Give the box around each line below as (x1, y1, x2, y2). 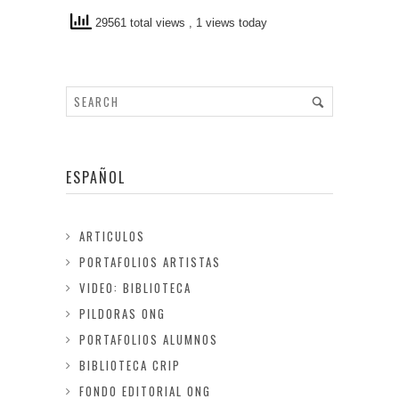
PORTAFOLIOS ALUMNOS (79, 330, 218, 348)
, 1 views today (189, 16, 267, 30)
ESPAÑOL (66, 167, 126, 188)
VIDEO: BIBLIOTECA (79, 279, 191, 297)
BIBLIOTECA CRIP (79, 356, 181, 374)
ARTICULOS (79, 227, 145, 245)
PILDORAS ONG (79, 305, 166, 322)
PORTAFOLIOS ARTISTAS (79, 253, 221, 271)
